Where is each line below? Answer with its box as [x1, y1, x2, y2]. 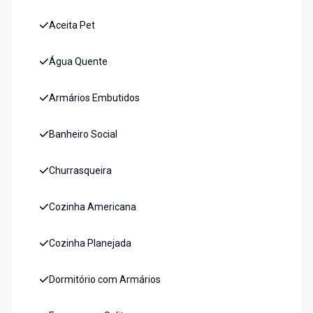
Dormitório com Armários [49, 274, 161, 286]
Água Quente [49, 56, 108, 68]
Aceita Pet [49, 20, 95, 31]
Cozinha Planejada [49, 238, 131, 249]
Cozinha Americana [49, 201, 136, 213]
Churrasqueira [49, 165, 112, 177]
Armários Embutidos [49, 92, 140, 104]
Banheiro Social [49, 129, 117, 140]
